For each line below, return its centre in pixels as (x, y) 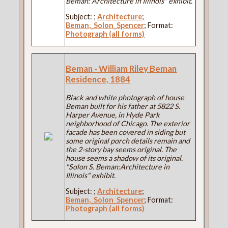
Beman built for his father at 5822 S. (123, 106)
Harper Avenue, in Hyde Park (113, 115)
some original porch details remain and (128, 141)
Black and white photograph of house (125, 98)
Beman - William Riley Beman (121, 69)
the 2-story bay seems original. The (121, 150)
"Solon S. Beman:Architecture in (118, 167)
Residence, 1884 (98, 79)
